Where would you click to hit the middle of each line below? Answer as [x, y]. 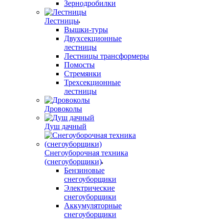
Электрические [89, 188]
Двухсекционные [93, 38]
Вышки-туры [86, 30]
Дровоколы [63, 109]
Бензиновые [84, 170]
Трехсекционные [92, 82]
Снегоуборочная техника [86, 153]
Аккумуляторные [93, 206]
